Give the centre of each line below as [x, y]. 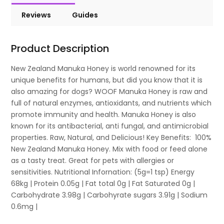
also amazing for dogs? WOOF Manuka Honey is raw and [109, 92]
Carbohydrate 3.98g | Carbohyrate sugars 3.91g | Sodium [109, 195]
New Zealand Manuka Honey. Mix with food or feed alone [109, 149]
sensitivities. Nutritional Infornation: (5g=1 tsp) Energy [103, 172]
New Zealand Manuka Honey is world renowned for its [103, 69]
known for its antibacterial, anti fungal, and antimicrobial [110, 126]
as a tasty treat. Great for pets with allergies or [93, 161]
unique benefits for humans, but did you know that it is [107, 80]
